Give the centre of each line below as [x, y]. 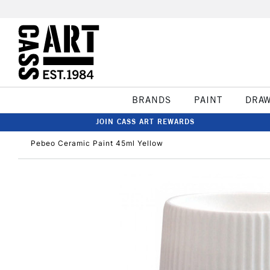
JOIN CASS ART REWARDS [145, 121]
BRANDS [151, 100]
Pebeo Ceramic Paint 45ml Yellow [97, 143]
